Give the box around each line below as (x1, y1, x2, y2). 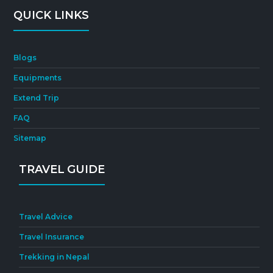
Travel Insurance (19, 232, 85, 241)
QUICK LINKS (13, 9, 89, 22)
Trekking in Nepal (19, 252, 90, 261)
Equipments (13, 73, 62, 82)
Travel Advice (19, 212, 73, 221)
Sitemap (13, 133, 47, 143)
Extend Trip (13, 93, 60, 102)
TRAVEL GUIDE (19, 163, 105, 176)
